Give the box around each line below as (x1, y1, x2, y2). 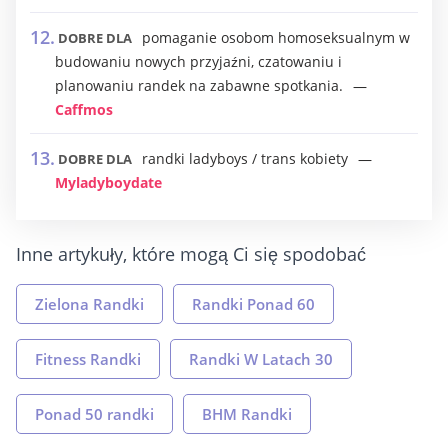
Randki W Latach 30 (189, 349, 333, 369)
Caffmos (55, 100, 113, 119)
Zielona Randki (35, 294, 144, 314)
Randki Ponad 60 (192, 294, 315, 314)
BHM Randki (202, 404, 292, 424)
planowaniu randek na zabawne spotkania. (55, 76, 343, 95)
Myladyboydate (55, 173, 162, 192)
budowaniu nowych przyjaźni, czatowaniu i (55, 52, 342, 71)
